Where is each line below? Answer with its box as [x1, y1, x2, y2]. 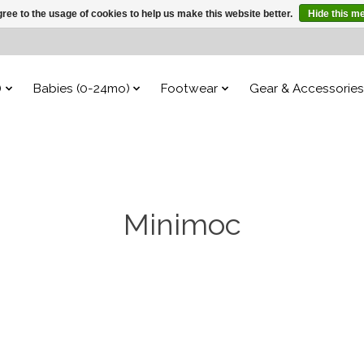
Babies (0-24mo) [32, 80, 130, 96]
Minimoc [123, 206, 241, 242]
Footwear [161, 80, 219, 96]
